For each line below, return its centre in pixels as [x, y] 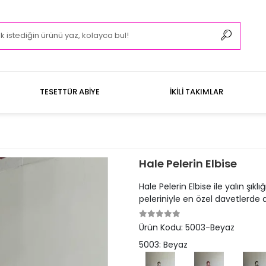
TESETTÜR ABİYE [69, 92]
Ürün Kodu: [162, 227]
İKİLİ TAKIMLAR [196, 92]
